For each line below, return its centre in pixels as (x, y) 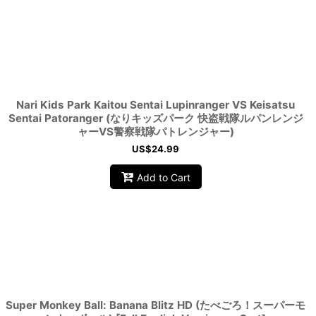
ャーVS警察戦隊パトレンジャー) (156, 132)
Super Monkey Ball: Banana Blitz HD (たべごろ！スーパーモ (156, 305)
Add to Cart (163, 177)
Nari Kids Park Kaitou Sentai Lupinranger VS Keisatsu (156, 105)
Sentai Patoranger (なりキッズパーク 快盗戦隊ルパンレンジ (156, 118)
